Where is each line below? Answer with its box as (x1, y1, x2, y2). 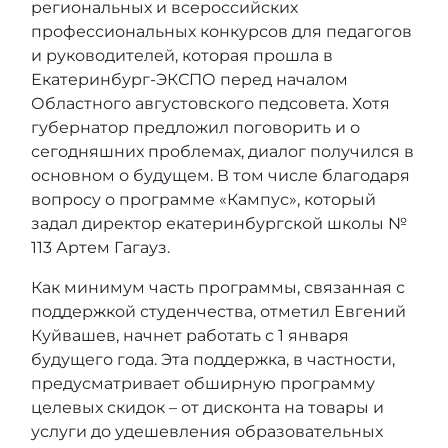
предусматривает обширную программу (31, 373, 375, 393)
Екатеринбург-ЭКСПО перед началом (31, 69, 348, 89)
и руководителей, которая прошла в (31, 45, 333, 65)
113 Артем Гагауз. (31, 237, 170, 257)
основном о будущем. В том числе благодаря (31, 165, 410, 185)
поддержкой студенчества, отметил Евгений (31, 301, 406, 321)
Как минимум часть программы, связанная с (31, 277, 405, 297)
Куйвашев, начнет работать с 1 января (31, 325, 349, 345)
